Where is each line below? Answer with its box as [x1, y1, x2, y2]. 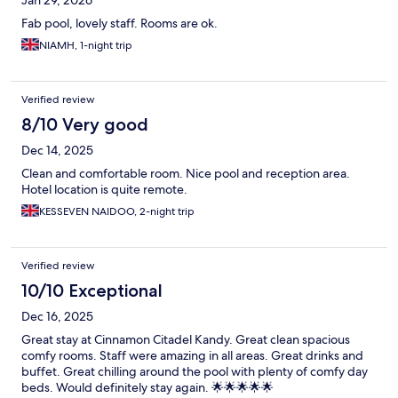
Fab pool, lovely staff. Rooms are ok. [21, 15, 218, 32]
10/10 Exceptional [21, 280, 163, 302]
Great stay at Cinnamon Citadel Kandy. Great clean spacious [21, 331, 350, 348]
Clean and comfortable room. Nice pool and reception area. [21, 165, 350, 182]
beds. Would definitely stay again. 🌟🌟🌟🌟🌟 [21, 379, 274, 396]
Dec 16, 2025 [21, 308, 93, 325]
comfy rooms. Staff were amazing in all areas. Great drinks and [21, 347, 363, 364]
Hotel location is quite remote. [21, 181, 187, 198]
